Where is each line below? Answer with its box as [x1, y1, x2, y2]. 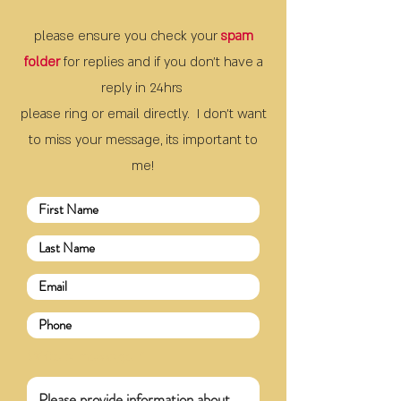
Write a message [28, 347, 133, 364]
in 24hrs [134, 79, 186, 97]
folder [23, 53, 60, 71]
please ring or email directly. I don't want [20, 105, 267, 123]
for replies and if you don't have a [59, 53, 263, 71]
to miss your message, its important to [29, 131, 258, 149]
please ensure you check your [33, 27, 221, 45]
